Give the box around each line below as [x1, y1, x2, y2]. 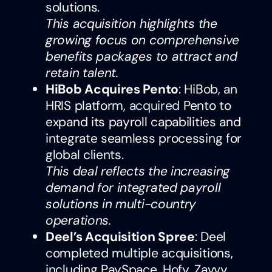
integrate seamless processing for [46, 129, 242, 147]
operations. [46, 211, 111, 229]
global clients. [46, 146, 124, 163]
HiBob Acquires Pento [46, 80, 178, 98]
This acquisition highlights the [46, 15, 217, 32]
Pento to [180, 97, 231, 114]
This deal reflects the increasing [46, 162, 231, 180]
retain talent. [46, 64, 118, 81]
